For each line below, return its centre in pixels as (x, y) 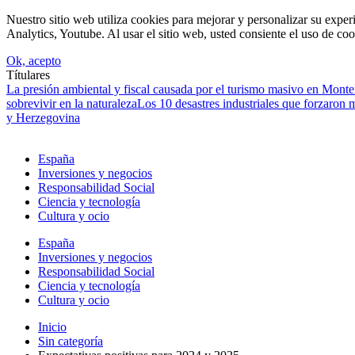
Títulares (28, 75)
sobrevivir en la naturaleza (72, 103)
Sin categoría (71, 341)
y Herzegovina (43, 118)
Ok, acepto (34, 61)
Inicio (52, 327)
